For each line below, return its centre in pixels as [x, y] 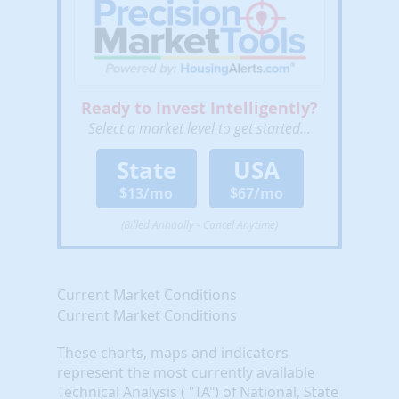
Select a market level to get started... [199, 128]
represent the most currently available [186, 372]
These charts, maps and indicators [173, 352]
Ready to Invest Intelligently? [199, 108]
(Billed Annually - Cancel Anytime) [199, 224]
